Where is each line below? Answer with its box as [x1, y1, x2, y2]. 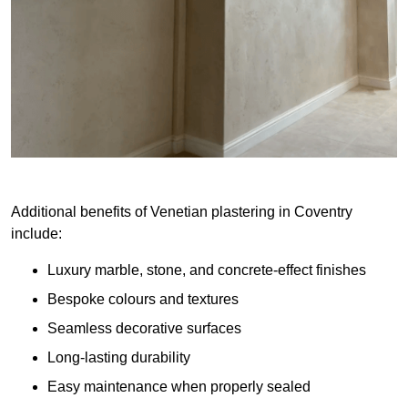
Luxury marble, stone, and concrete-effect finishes [47, 262, 366, 279]
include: [11, 226, 62, 242]
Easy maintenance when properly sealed [47, 379, 311, 395]
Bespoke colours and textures [47, 291, 239, 308]
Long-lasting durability [47, 350, 190, 366]
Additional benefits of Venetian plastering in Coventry [11, 204, 352, 220]
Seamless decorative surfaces [47, 321, 241, 337]
